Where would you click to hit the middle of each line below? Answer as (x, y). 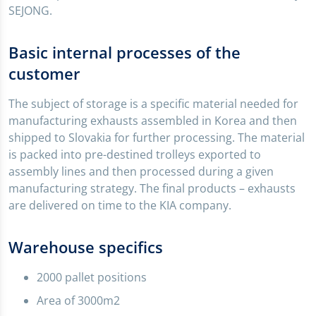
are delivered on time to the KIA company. (120, 206)
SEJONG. (30, 11)
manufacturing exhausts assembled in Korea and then (153, 121)
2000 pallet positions (92, 278)
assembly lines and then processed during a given (141, 172)
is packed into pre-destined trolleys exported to (135, 155)
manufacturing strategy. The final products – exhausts (152, 189)
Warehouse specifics (86, 247)
